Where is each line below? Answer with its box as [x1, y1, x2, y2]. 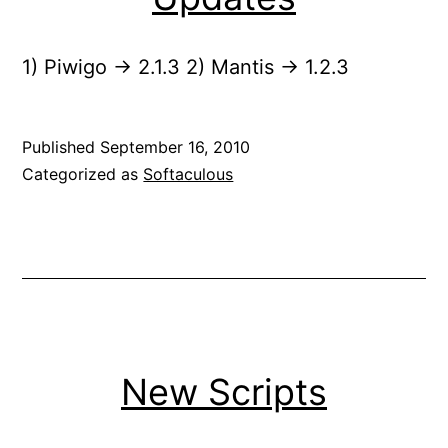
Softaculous [143, 163, 234, 184]
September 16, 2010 [100, 136, 251, 157]
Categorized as [22, 163, 144, 184]
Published [22, 136, 101, 157]
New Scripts [121, 369, 327, 414]
